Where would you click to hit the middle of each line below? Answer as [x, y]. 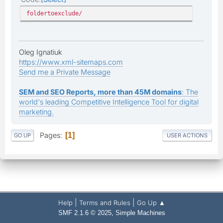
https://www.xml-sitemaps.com [71, 62]
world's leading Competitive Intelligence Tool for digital [109, 102]
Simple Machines [140, 213]
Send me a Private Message [65, 72]
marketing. [36, 111]
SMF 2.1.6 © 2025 [85, 213]
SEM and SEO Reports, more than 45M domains [100, 92]
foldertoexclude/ [54, 13]
